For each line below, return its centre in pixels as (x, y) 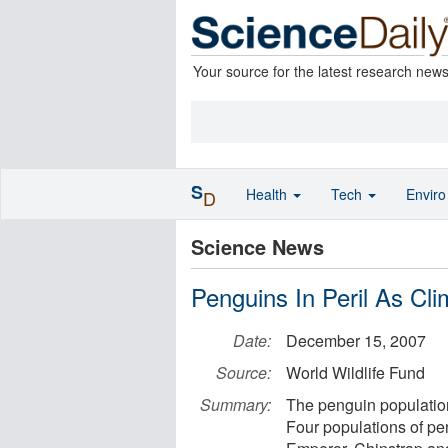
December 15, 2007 (356, 340)
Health (268, 194)
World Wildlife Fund (355, 372)
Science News (257, 246)
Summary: (235, 404)
